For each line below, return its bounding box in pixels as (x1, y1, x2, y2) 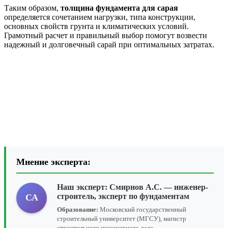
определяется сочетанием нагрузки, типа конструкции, (4, 12, 195, 21)
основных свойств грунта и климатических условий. (4, 21, 189, 31)
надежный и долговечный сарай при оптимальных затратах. (4, 40, 214, 49)
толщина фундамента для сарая (59, 3, 178, 12)
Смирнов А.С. (109, 182, 162, 191)
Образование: (57, 205, 98, 213)
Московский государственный (98, 205, 186, 213)
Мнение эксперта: (16, 156, 91, 167)
